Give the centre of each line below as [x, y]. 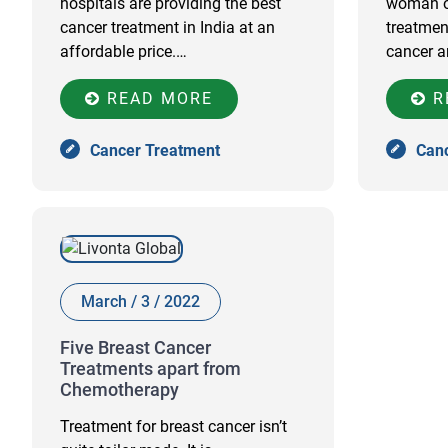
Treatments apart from [150, 368]
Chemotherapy [119, 389]
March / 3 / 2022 [140, 301]
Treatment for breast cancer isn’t [173, 426]
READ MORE [157, 98]
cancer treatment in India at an [167, 27]
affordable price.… [123, 51]
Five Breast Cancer [135, 347]
